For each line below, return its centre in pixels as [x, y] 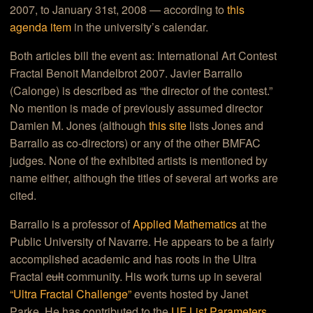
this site [168, 126]
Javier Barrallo [207, 73]
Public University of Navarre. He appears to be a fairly [143, 242]
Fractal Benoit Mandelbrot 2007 [88, 73]
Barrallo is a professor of [72, 224]
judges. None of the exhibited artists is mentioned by [139, 161]
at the [252, 224]
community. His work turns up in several [163, 277]
